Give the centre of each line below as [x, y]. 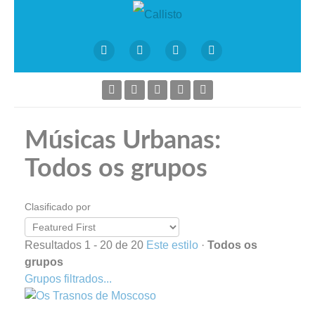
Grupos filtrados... [68, 278]
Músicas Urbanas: [123, 140]
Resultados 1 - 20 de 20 [84, 245]
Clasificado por [58, 206]
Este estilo [172, 245]
